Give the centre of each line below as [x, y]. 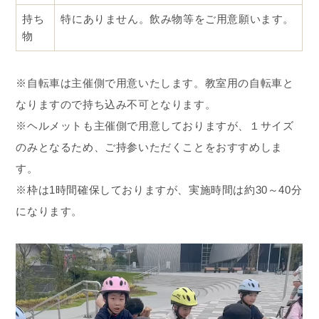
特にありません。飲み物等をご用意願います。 [178, 19]
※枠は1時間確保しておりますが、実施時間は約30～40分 [159, 190]
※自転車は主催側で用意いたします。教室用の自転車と [155, 83]
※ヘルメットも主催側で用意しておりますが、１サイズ [155, 126]
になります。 [49, 211]
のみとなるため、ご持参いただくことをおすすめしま [149, 147]
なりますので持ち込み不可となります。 [116, 105]
